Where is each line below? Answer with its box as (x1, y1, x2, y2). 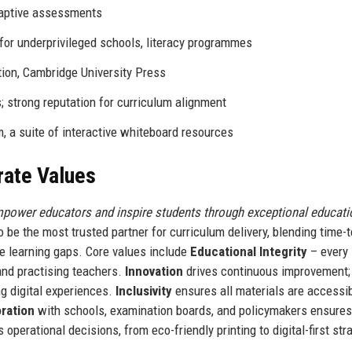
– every (307, 243, 348, 259)
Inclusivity (115, 282, 172, 299)
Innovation (125, 262, 183, 279)
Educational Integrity (190, 243, 307, 259)
